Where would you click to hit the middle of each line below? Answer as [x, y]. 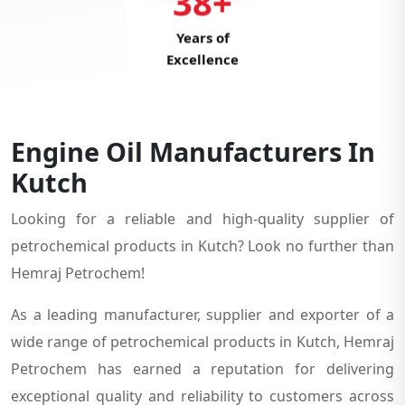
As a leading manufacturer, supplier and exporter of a [202, 314]
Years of [202, 43]
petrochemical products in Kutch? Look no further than [202, 245]
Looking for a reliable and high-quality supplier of [202, 218]
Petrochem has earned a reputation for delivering [202, 368]
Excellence [202, 65]
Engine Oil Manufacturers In [193, 151]
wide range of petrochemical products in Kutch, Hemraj [202, 341]
